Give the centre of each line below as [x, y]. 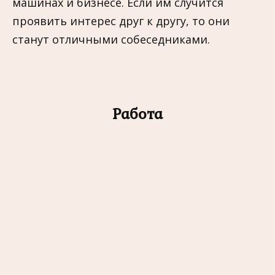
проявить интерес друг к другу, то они [121, 21]
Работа [137, 114]
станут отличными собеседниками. [111, 39]
